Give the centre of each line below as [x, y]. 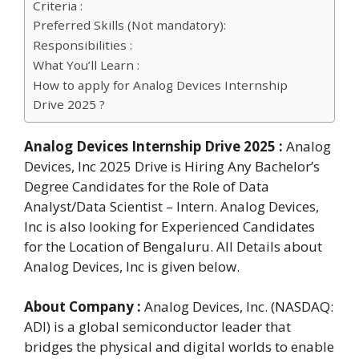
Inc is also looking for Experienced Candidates [169, 226]
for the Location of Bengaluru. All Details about [173, 246]
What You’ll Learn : [86, 65]
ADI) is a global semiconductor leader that [157, 327]
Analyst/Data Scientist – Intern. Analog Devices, [171, 206]
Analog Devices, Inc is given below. [132, 266]
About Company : [83, 307]
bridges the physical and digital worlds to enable [179, 347]
